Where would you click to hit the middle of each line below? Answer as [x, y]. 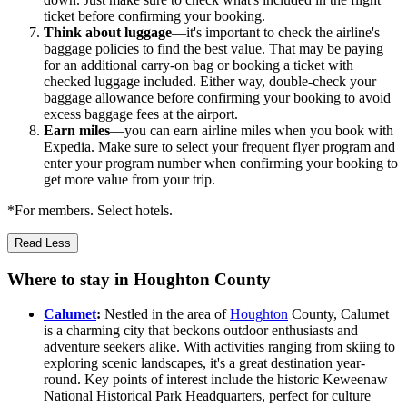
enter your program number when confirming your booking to [221, 163]
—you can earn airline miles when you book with [252, 130]
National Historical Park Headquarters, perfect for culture [207, 396]
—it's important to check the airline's [276, 32]
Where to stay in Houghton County [139, 279]
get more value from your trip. [129, 179]
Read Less [43, 243]
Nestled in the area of [165, 314]
